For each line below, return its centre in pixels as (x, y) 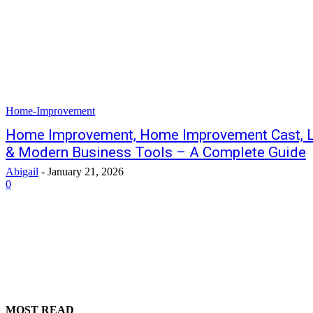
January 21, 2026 (86, 172)
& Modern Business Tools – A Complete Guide (156, 152)
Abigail (22, 172)
